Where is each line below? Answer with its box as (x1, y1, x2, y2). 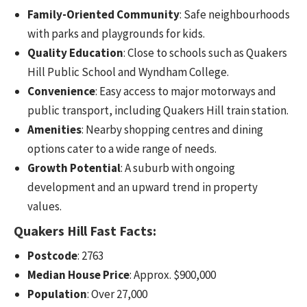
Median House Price (27, 267, 130, 283)
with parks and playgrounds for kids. (27, 26, 205, 42)
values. (27, 199, 62, 214)
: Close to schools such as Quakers (123, 45, 287, 61)
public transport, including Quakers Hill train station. (27, 103, 288, 119)
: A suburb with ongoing (121, 160, 235, 176)
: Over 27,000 (87, 286, 147, 302)
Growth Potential (27, 160, 121, 176)
